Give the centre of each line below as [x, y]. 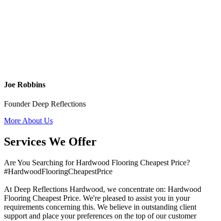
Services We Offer [50, 141]
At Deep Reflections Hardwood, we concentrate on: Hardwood [103, 189]
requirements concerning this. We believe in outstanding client [100, 207]
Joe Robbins [25, 84]
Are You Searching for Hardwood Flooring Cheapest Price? [97, 162]
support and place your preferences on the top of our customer [100, 216]
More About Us [28, 121]
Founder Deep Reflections [45, 104]
